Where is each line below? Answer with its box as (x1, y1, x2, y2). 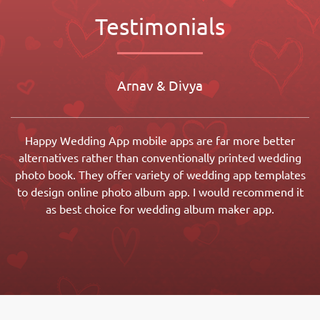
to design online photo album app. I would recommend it (16, 186, 304, 199)
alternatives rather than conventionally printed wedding (19, 151, 301, 165)
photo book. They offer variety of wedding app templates (14, 169, 306, 182)
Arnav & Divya (117, 78, 203, 94)
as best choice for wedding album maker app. (46, 203, 274, 216)
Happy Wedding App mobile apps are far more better (25, 134, 295, 148)
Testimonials (95, 14, 225, 40)
